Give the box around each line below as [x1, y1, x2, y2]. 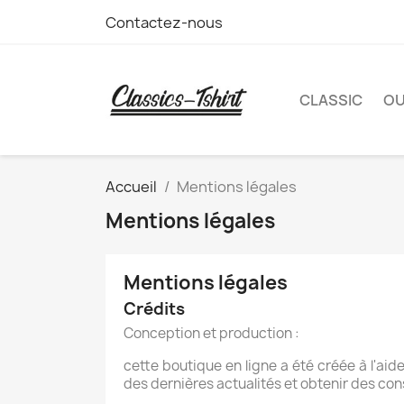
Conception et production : [124, 323, 299, 343]
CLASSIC [299, 89, 363, 110]
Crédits [124, 297, 185, 320]
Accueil [106, 176, 157, 197]
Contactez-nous [106, 13, 223, 32]
